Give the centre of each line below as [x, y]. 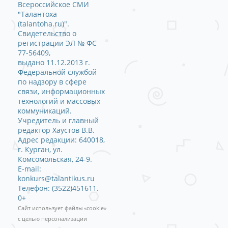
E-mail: [30, 168]
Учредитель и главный [58, 120]
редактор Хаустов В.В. [56, 130]
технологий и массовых [59, 101]
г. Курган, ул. [40, 149]
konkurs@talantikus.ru [56, 178]
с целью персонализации [52, 219]
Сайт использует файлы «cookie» [62, 208]
